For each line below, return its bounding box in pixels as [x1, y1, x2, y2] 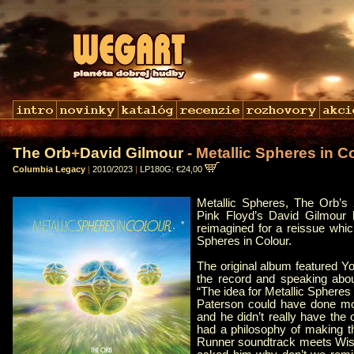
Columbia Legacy [13, 164, 85, 174]
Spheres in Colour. [197, 235, 292, 248]
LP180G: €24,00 [140, 164, 205, 174]
